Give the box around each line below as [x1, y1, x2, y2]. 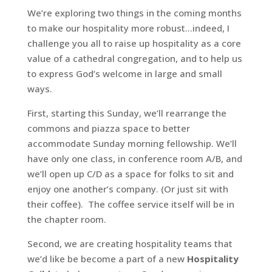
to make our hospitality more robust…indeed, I [27, 22, 229, 34]
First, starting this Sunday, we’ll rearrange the [27, 107, 226, 119]
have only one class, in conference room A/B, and [27, 152, 242, 165]
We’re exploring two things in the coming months [27, 7, 242, 19]
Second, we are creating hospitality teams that [27, 237, 233, 250]
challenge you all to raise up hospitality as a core [27, 37, 241, 49]
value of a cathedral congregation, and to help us [27, 52, 242, 64]
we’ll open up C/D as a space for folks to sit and [27, 168, 234, 180]
